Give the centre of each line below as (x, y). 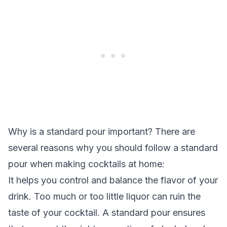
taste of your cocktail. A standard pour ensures (107, 213)
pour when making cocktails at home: (86, 164)
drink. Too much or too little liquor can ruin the (104, 196)
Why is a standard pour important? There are (102, 131)
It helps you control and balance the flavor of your (113, 180)
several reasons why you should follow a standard (113, 148)
